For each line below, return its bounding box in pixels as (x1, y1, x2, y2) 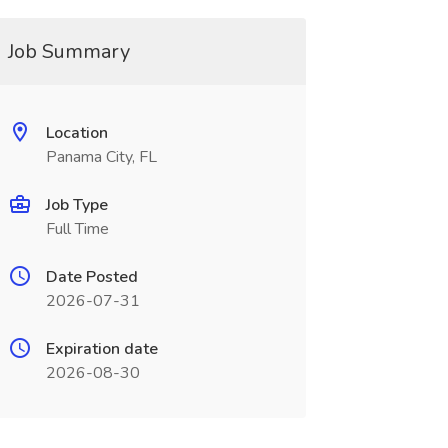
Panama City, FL (45, 146, 157, 168)
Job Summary (7, 38, 130, 65)
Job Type (45, 194, 108, 216)
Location (45, 122, 108, 144)
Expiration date (45, 338, 158, 360)
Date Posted (45, 266, 138, 288)
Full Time (45, 218, 109, 240)
